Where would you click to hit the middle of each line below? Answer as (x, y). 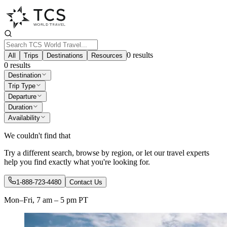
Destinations (65, 55)
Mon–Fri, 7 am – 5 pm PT (46, 200)
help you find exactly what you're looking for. (77, 162)
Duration (20, 107)
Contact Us (86, 182)
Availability (24, 118)
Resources (107, 55)
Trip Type (22, 86)
